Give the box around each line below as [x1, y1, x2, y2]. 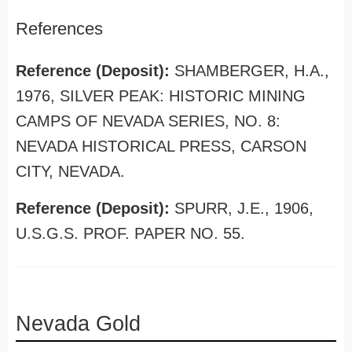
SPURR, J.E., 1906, [174, 200, 313, 217]
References [16, 19, 103, 38]
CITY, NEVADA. [16, 163, 125, 180]
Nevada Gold [16, 312, 141, 335]
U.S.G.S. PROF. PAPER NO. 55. [16, 225, 245, 242]
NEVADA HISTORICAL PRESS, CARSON [16, 137, 306, 155]
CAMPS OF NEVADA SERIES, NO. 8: [16, 112, 280, 130]
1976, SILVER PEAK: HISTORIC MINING [16, 87, 306, 104]
